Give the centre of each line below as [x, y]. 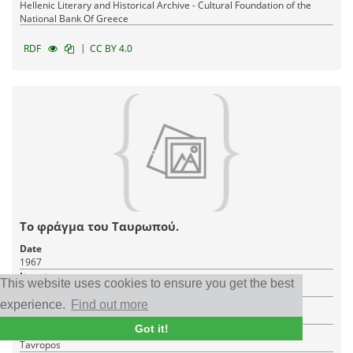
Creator [37, 304]
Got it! [151, 329]
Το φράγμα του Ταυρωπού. [99, 227]
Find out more [110, 304]
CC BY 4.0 [111, 49]
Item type [43, 277]
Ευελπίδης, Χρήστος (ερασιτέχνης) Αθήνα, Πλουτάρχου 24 [224, 318]
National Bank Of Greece [74, 19]
